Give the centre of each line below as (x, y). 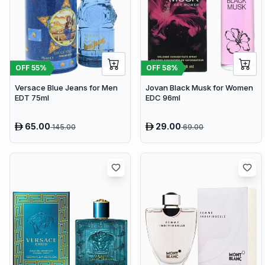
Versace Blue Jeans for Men (66, 88)
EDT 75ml (32, 98)
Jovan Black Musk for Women (200, 88)
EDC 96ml (163, 98)
